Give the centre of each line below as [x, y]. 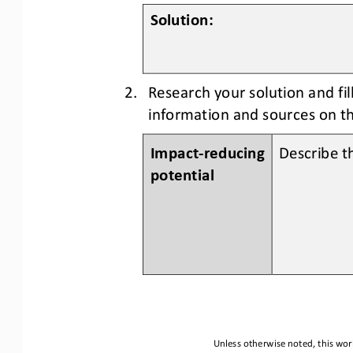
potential [182, 173]
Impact [175, 150]
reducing [236, 150]
